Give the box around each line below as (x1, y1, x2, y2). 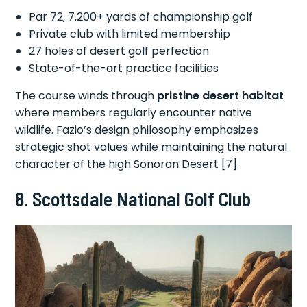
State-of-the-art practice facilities (29, 60, 219, 77)
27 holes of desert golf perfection (29, 43, 210, 60)
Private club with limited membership (29, 26, 231, 42)
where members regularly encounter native (15, 105, 253, 121)
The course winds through (15, 88, 158, 104)
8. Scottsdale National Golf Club (15, 187, 251, 211)
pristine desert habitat (157, 88, 284, 104)
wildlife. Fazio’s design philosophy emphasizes (15, 122, 259, 138)
